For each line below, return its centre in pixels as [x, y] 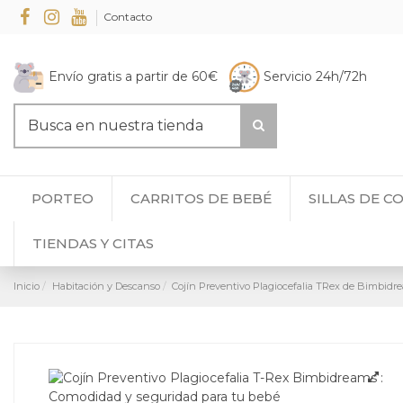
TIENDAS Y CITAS [93, 244]
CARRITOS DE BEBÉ [201, 199]
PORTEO [63, 199]
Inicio [27, 286]
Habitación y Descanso [106, 286]
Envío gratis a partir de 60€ [137, 76]
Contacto [128, 17]
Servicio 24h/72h [315, 76]
